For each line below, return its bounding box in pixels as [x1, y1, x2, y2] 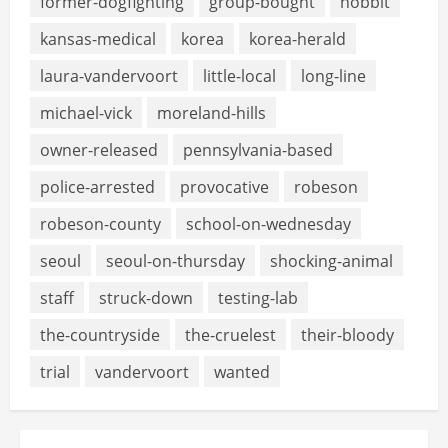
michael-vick [40, 101, 132, 124]
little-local [203, 64, 276, 87]
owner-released [40, 138, 158, 161]
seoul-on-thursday [106, 249, 245, 272]
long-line [301, 64, 366, 87]
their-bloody [301, 323, 394, 346]
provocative [180, 175, 269, 198]
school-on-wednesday [186, 212, 351, 235]
